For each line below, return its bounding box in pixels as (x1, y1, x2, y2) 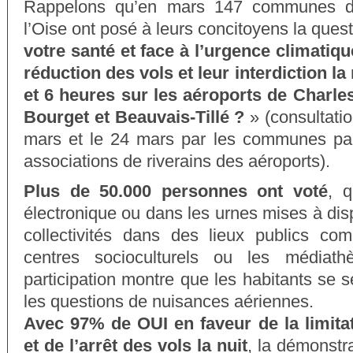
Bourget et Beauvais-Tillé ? (24, 107, 245, 127)
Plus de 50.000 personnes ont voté (24, 181, 328, 201)
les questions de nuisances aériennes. (24, 292, 314, 311)
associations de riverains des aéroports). (24, 151, 330, 171)
